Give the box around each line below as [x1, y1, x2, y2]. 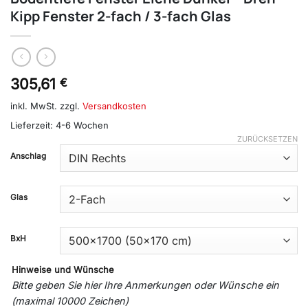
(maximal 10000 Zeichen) [12, 294, 129, 307]
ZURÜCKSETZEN [237, 133, 298, 144]
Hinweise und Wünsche [12, 263, 114, 275]
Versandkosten [82, 100, 146, 111]
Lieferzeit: [10, 119, 56, 131]
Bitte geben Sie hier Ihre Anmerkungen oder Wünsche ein [12, 278, 279, 291]
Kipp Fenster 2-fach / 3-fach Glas [10, 7, 231, 25]
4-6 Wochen [56, 119, 109, 131]
